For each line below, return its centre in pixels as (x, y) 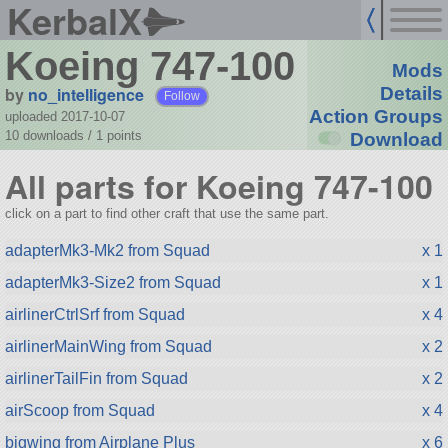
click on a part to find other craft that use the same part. (166, 213)
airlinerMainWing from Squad (108, 346)
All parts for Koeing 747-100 (218, 186)
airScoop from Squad (79, 410)
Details (411, 94)
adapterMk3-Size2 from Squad (112, 282)
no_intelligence (85, 94)
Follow (182, 95)
